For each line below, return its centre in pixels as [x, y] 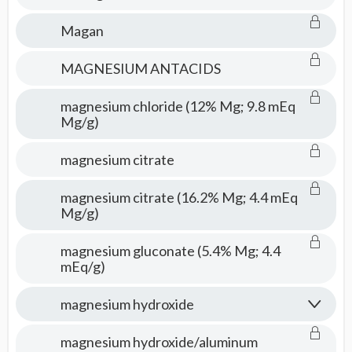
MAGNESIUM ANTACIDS [140, 68]
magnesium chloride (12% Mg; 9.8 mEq [178, 106]
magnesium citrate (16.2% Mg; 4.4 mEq [179, 197]
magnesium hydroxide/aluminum [159, 342]
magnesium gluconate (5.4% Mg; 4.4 [170, 251]
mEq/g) [82, 266]
